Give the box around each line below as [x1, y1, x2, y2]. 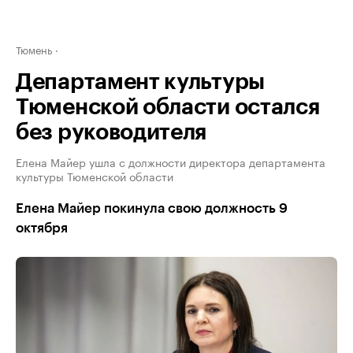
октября [16, 221, 68, 235]
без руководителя [16, 121, 207, 143]
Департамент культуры [16, 71, 265, 93]
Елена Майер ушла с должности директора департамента [16, 153, 325, 170]
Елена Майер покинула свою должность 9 [16, 202, 288, 215]
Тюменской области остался [16, 96, 320, 118]
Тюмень [16, 41, 52, 57]
